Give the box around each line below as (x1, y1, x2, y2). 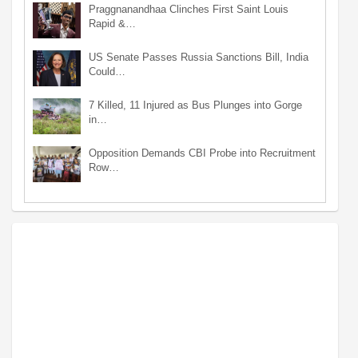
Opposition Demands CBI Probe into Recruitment (89, 146, 316, 159)
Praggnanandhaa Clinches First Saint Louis (89, 2, 288, 15)
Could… (89, 65, 125, 78)
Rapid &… (89, 17, 136, 30)
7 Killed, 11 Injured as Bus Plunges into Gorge (89, 98, 302, 111)
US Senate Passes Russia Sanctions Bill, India (89, 50, 308, 63)
